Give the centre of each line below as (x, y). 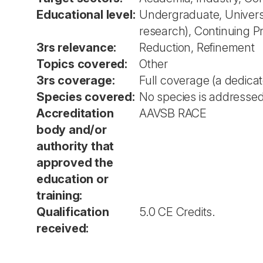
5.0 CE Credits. (177, 212)
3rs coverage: (76, 80)
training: (60, 195)
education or (73, 179)
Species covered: (86, 97)
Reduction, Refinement (197, 48)
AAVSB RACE (173, 113)
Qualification (73, 212)
